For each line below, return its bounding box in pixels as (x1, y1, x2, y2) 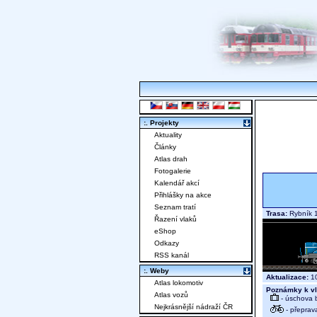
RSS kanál (154, 251, 189, 260)
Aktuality (154, 131, 182, 139)
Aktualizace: (266, 273, 309, 282)
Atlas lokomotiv (154, 279, 203, 287)
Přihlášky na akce (154, 191, 212, 200)
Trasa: (266, 209, 287, 218)
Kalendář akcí (154, 179, 200, 188)
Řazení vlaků (154, 215, 197, 224)
